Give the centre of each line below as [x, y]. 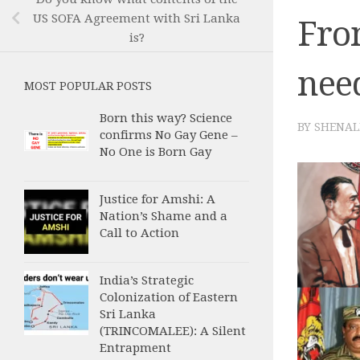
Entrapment [135, 348]
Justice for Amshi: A [157, 200]
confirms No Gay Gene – [169, 135]
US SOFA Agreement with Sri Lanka [137, 19]
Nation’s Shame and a [164, 217]
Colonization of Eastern [169, 298]
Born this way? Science [166, 119]
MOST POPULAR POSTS [88, 86]
